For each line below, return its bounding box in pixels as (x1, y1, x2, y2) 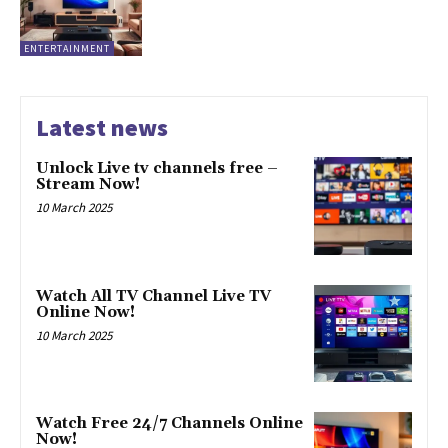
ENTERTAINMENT (24, 41, 110, 55)
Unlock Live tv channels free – (36, 158, 278, 178)
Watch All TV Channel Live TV (36, 286, 271, 306)
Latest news (36, 111, 168, 143)
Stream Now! (36, 174, 140, 194)
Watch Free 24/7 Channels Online (36, 414, 303, 434)
